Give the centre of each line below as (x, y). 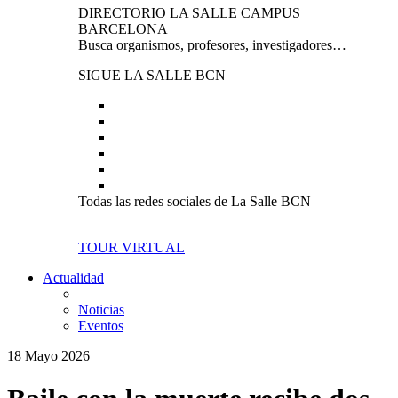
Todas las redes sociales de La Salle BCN (195, 201)
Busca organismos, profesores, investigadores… (212, 45)
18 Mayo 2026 (48, 356)
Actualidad (73, 278)
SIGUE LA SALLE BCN (152, 75)
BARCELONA (123, 29)
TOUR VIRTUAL (131, 247)
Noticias (101, 310)
